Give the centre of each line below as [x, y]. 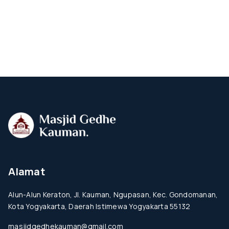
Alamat [27, 171]
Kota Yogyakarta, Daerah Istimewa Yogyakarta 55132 [99, 206]
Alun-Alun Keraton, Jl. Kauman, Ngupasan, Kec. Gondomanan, [113, 194]
